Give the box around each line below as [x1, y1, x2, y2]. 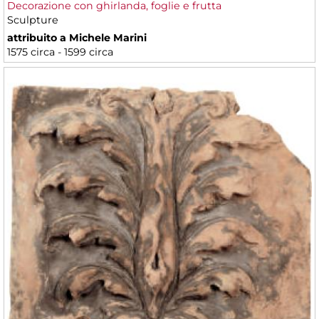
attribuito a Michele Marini [7, 31, 147, 45]
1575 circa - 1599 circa [7, 46, 113, 59]
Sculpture [7, 14, 58, 27]
